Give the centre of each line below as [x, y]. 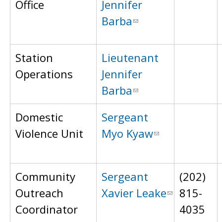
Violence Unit [49, 133]
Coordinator [47, 209]
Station [34, 57]
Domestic [39, 117]
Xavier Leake [134, 193]
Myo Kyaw [127, 133]
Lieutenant [130, 57]
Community [45, 176]
